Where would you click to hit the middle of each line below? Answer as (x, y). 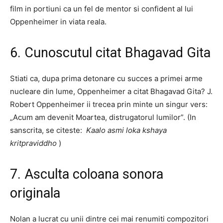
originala (35, 193)
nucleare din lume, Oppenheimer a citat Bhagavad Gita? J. (111, 91)
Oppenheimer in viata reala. (58, 21)
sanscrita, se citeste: (48, 130)
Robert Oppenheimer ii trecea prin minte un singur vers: (109, 104)
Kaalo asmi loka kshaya (126, 130)
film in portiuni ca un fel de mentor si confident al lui (102, 8)
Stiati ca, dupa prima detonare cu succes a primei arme (106, 78)
